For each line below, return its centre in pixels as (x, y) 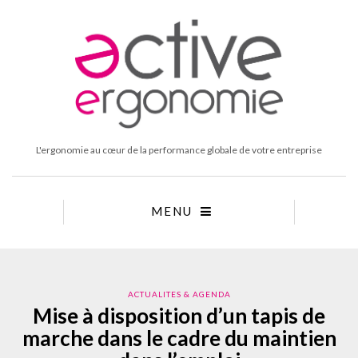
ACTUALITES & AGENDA (179, 294)
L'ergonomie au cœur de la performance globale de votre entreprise (179, 149)
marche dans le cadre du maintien (179, 338)
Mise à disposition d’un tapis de (179, 315)
